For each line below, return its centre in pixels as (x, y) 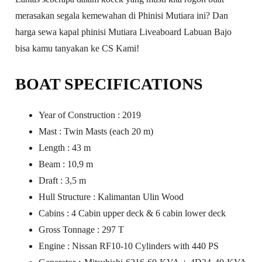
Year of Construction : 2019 (90, 115)
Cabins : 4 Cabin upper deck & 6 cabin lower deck (132, 213)
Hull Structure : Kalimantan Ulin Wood (111, 197)
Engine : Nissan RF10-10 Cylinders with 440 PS (129, 246)
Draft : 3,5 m (63, 181)
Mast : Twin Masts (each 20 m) (96, 132)
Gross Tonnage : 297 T (82, 230)
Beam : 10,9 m (66, 164)
